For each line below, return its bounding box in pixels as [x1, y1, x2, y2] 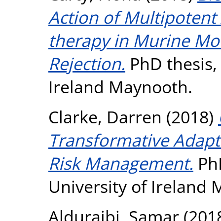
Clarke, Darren [48, 105, 162, 128]
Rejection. [48, 51, 125, 75]
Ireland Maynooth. [48, 74, 192, 98]
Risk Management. [48, 151, 193, 175]
